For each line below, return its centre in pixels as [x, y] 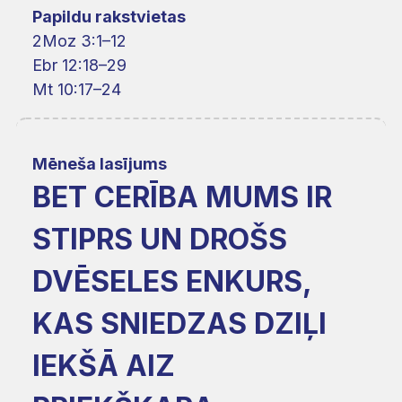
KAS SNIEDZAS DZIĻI [179, 323]
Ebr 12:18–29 [79, 65]
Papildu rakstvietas [109, 16]
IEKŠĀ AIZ [104, 365]
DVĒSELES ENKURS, [172, 281]
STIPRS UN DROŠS [160, 239]
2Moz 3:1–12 [79, 40]
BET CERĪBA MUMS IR [182, 197]
